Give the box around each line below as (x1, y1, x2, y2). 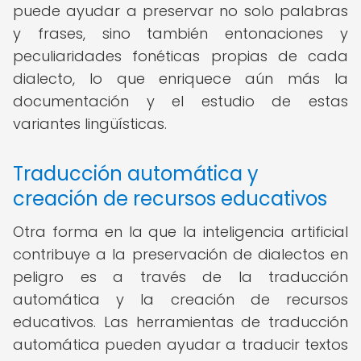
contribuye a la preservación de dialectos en (13, 244, 348, 264)
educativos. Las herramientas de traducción (13, 312, 348, 332)
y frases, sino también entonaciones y (13, 23, 348, 44)
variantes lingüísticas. (13, 114, 167, 134)
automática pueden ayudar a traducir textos (13, 334, 348, 355)
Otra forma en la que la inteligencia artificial (13, 222, 348, 242)
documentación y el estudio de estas (13, 91, 348, 111)
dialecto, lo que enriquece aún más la (13, 68, 348, 89)
